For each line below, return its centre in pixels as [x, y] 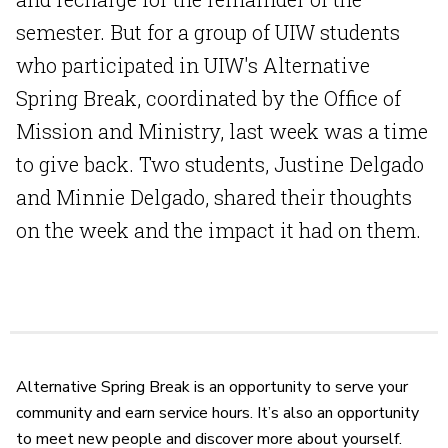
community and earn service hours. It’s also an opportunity [217, 413]
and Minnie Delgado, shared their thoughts [214, 197]
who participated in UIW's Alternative [193, 65]
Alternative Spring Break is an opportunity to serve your [212, 387]
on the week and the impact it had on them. [218, 230]
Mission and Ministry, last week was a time [222, 131]
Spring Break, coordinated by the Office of [208, 98]
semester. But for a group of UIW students [208, 32]
